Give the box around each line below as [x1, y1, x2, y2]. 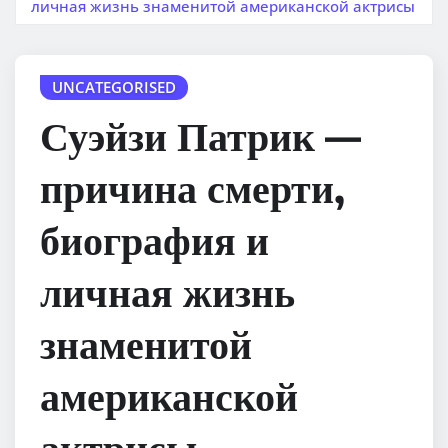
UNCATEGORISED [52, 76, 176, 97]
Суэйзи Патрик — [40, 110, 361, 161]
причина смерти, [40, 162, 345, 213]
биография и [40, 214, 269, 265]
